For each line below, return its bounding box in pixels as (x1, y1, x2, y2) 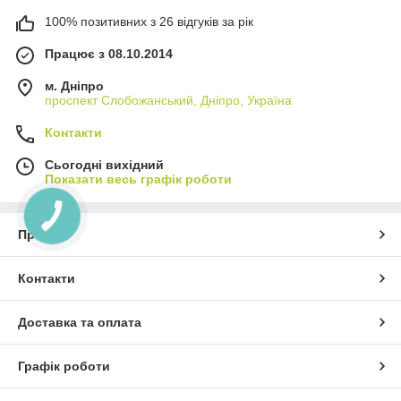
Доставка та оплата (18, 315, 141, 330)
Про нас (18, 227, 68, 243)
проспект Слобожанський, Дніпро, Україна (45, 93, 292, 108)
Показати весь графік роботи (45, 172, 232, 187)
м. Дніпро (45, 79, 104, 94)
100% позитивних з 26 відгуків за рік (45, 14, 253, 30)
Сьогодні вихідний (45, 158, 164, 173)
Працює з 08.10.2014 (45, 47, 173, 62)
